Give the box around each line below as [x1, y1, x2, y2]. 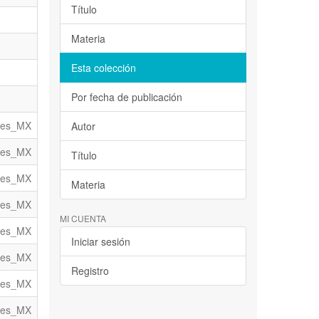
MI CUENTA [59, 212, 106, 225]
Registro [70, 263, 109, 278]
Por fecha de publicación [70, 90, 182, 105]
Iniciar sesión [70, 234, 130, 249]
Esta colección [70, 61, 136, 75]
